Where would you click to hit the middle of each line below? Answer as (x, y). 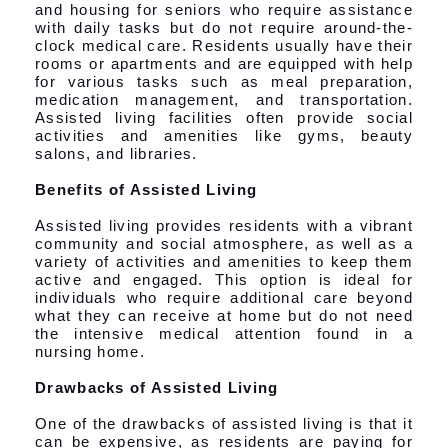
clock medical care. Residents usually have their (224, 45)
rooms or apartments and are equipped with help (224, 63)
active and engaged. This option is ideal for (224, 279)
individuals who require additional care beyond (224, 297)
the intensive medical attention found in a (224, 333)
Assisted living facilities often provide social (224, 117)
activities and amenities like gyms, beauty (224, 135)
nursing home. (90, 351)
